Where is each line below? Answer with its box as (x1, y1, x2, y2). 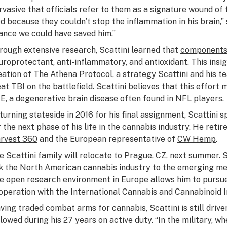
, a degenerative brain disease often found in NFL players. (5, 94, 224, 103)
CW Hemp (177, 134, 216, 144)
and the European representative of (37, 134, 177, 144)
